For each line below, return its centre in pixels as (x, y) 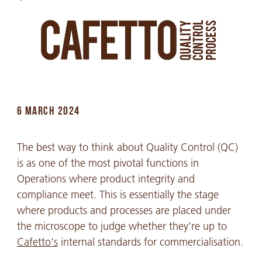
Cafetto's (37, 242)
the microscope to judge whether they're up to (122, 226)
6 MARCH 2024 (48, 111)
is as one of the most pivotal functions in (108, 163)
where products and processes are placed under (124, 210)
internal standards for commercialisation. (150, 242)
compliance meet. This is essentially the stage (118, 194)
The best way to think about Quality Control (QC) (127, 147)
